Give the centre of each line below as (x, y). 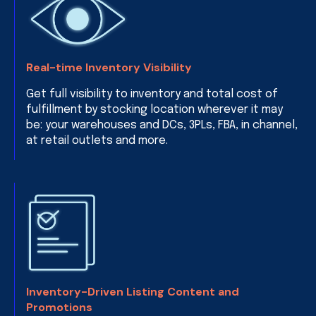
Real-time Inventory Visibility (109, 67)
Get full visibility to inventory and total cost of (152, 94)
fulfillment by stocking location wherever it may (154, 110)
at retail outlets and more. (97, 141)
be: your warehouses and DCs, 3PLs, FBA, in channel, (162, 125)
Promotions (59, 307)
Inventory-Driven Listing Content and (133, 292)
